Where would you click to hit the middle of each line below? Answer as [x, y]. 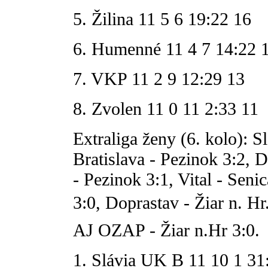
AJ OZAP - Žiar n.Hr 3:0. [166, 230]
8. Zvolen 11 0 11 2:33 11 [166, 108]
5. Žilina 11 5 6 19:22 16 [162, 19]
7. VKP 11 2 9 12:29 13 [159, 78]
